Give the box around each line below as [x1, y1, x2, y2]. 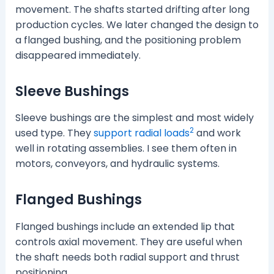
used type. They [15, 126, 94, 141]
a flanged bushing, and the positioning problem [15, 32, 241, 47]
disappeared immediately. [15, 48, 141, 62]
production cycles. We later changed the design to [15, 17, 259, 32]
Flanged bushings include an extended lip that [15, 219, 235, 234]
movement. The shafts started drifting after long [15, 2, 250, 17]
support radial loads [93, 126, 190, 141]
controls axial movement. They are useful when [15, 234, 242, 249]
